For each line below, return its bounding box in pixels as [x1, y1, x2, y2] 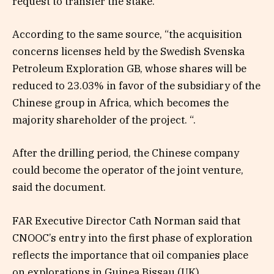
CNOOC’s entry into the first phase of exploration [12, 231, 253, 245]
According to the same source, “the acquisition [12, 28, 242, 42]
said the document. [12, 180, 106, 194]
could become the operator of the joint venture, [12, 163, 243, 177]
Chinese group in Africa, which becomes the [12, 96, 229, 110]
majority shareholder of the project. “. [12, 113, 196, 127]
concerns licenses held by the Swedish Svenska [12, 45, 245, 59]
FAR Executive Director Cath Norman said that [12, 213, 240, 228]
